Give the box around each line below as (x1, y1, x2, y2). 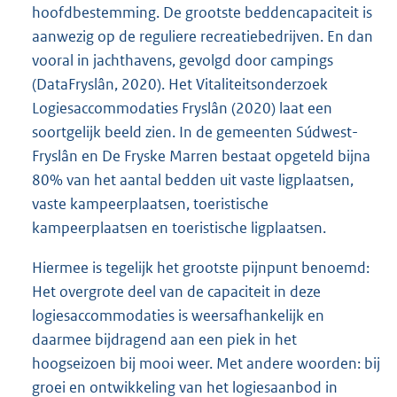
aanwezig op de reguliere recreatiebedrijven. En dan (32, 27, 373, 47)
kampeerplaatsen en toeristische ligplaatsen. (32, 218, 326, 238)
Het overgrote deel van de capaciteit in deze (32, 282, 321, 302)
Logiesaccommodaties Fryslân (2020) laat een (32, 98, 332, 119)
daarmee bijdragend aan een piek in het (32, 330, 297, 350)
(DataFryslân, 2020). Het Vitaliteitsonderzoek (32, 74, 328, 95)
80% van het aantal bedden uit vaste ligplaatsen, (32, 170, 354, 191)
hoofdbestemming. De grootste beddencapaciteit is (32, 3, 372, 23)
